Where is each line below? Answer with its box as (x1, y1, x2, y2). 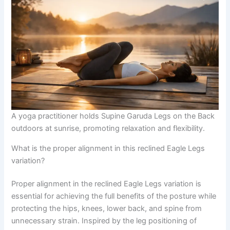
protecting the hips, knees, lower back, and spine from (11, 204, 202, 214)
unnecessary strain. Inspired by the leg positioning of (11, 216, 197, 226)
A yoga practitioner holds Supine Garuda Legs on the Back (11, 111, 215, 121)
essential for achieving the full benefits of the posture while (11, 191, 217, 201)
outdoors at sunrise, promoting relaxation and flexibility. (11, 123, 205, 133)
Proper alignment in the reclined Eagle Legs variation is (11, 179, 202, 189)
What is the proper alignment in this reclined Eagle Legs (11, 143, 205, 153)
